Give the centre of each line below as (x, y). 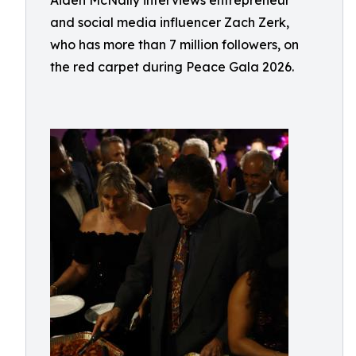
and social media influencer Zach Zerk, (170, 22)
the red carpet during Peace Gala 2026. (172, 67)
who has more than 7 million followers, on (174, 44)
